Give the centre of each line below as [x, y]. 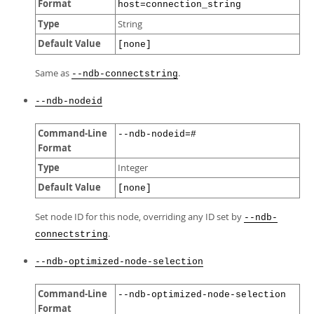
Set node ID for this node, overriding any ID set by [139, 217]
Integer [133, 168]
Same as [53, 73]
